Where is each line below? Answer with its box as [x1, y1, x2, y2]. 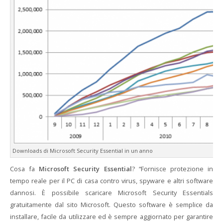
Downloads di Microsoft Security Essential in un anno [12, 147, 153, 154]
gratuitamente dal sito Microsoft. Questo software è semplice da [10, 200, 213, 209]
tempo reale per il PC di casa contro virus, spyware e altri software [10, 176, 213, 185]
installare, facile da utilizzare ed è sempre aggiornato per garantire [10, 212, 213, 221]
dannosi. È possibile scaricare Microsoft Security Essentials [10, 188, 213, 197]
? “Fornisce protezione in [131, 164, 214, 173]
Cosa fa [10, 164, 39, 173]
